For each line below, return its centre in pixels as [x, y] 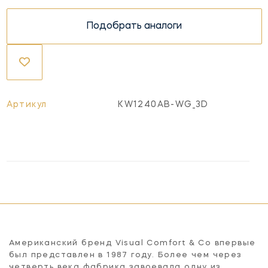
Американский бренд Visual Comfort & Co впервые [133, 243]
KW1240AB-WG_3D [163, 104]
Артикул [27, 104]
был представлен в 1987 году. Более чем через [126, 255]
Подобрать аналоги [134, 26]
